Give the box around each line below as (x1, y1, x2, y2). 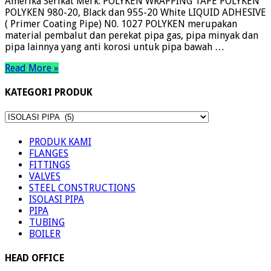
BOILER (29, 227, 60, 240)
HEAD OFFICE (5, 252, 64, 264)
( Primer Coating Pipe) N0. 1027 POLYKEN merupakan (5, 18, 237, 30)
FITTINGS (29, 158, 70, 171)
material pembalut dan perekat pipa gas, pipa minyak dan (5, 29, 258, 41)
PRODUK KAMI (29, 135, 91, 148)
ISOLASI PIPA (29, 193, 84, 205)
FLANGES (29, 147, 68, 159)
